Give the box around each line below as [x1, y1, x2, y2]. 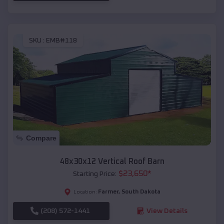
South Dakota [121, 188, 160, 195]
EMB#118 [46, 36, 77, 44]
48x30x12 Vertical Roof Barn [59, 157, 164, 165]
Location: [73, 189, 97, 194]
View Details [146, 207, 187, 214]
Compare [26, 133, 56, 142]
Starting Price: [72, 170, 116, 177]
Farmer [97, 188, 118, 195]
